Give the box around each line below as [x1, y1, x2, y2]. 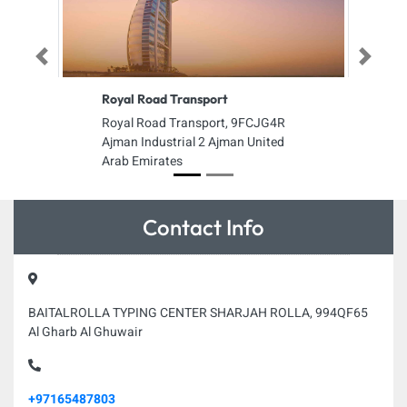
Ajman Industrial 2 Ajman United [102, 133, 284, 152]
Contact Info [143, 213, 264, 241]
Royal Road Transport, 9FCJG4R [102, 114, 285, 133]
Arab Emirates [102, 152, 183, 171]
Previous [40, 55, 77, 67]
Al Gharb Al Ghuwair [28, 323, 143, 342]
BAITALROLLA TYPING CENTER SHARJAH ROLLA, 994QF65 [28, 303, 368, 323]
